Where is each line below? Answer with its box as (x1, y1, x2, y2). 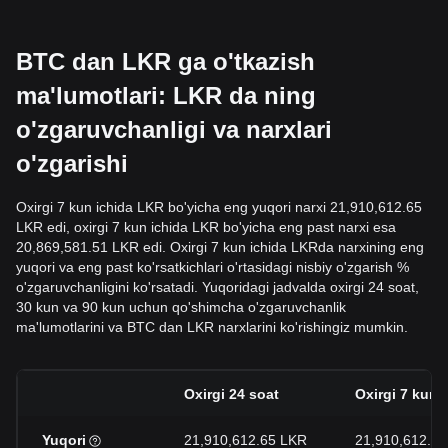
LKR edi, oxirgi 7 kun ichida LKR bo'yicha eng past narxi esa (16, 219, 396, 235)
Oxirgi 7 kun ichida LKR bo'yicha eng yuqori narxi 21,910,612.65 (16, 199, 422, 215)
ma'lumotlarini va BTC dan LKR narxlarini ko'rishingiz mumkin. (16, 319, 408, 335)
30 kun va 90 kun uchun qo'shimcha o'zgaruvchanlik (16, 299, 346, 315)
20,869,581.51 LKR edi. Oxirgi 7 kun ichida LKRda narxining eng (16, 239, 424, 255)
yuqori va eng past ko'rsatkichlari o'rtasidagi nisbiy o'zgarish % (16, 259, 409, 275)
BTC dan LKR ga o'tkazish (16, 48, 315, 75)
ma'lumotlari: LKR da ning (16, 82, 316, 109)
